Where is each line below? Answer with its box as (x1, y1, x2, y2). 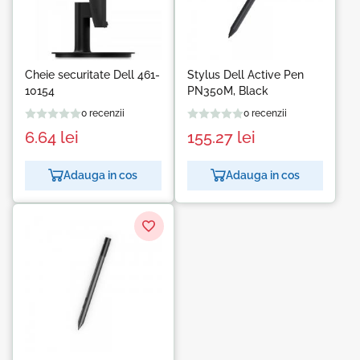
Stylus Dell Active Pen (186, 67, 304, 81)
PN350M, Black (186, 84, 268, 97)
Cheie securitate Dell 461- (25, 67, 160, 81)
